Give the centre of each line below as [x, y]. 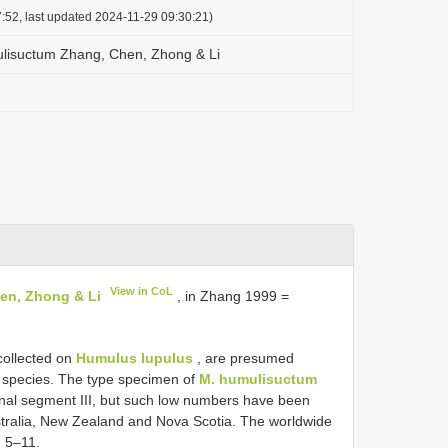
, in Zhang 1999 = [231, 295]
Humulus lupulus [134, 357]
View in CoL [142, 291]
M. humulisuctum [258, 378]
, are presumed [243, 357]
